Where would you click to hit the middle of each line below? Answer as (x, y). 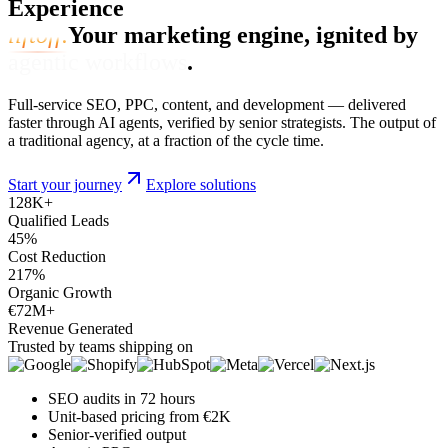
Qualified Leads (58, 220)
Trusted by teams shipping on (100, 346)
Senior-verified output (117, 434)
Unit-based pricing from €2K (139, 416)
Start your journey (65, 184)
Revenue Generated (70, 328)
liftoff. (38, 34)
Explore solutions (201, 184)
